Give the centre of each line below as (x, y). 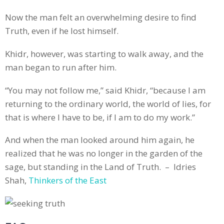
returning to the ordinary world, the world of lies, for (108, 103)
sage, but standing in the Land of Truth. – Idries (100, 167)
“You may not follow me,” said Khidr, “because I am (105, 90)
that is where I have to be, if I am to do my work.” (100, 117)
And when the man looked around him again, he (100, 140)
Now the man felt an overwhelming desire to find (101, 17)
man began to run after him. (61, 67)
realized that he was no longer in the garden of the (104, 153)
